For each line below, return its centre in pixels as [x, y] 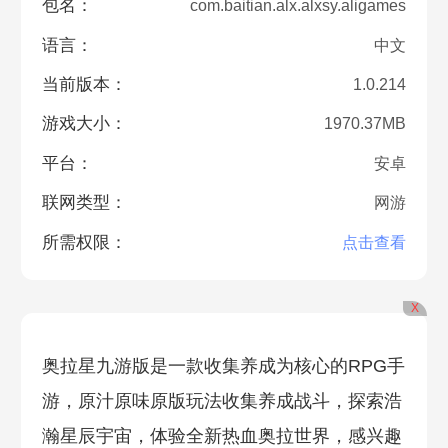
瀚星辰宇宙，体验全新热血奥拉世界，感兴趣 [221, 435]
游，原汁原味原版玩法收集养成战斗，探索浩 [221, 400]
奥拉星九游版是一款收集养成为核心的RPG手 [223, 365]
